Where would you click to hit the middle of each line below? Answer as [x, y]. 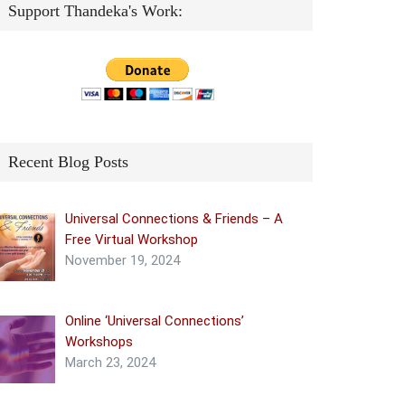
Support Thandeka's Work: [95, 11]
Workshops [99, 342]
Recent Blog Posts [68, 162]
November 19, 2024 [123, 260]
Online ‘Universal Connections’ [155, 321]
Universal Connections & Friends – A [174, 219]
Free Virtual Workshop [132, 240]
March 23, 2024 [111, 363]
